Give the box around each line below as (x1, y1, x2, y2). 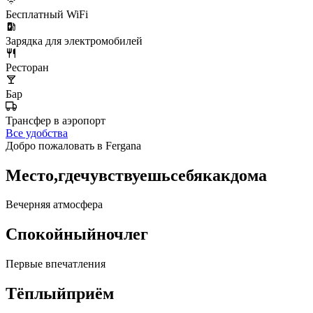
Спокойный (6, 225, 96, 244)
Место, (6, 166, 58, 184)
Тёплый (6, 284, 66, 303)
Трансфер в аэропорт (6, 114, 105, 126)
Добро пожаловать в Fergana (6, 139, 141, 152)
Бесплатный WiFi (6, 8, 88, 20)
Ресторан (6, 61, 49, 73)
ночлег (96, 225, 148, 244)
